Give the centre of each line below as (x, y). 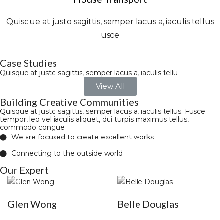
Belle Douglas (148, 204)
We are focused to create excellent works (82, 137)
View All (110, 86)
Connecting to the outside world (67, 153)
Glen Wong (32, 204)
